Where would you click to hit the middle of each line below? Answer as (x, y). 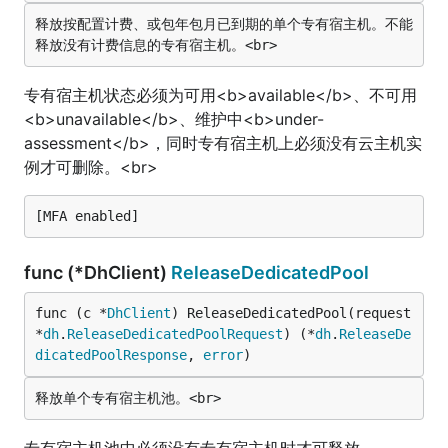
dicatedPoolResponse (111, 355)
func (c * (71, 313)
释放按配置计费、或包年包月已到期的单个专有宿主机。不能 (224, 24)
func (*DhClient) (97, 272)
